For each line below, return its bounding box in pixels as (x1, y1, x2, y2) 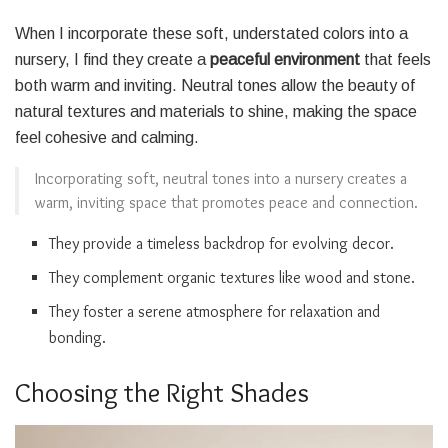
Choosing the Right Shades (15, 376, 309, 410)
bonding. (49, 328, 107, 348)
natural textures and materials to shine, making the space (15, 103, 417, 121)
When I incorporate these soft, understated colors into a (15, 25, 408, 43)
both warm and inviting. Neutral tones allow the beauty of (15, 77, 415, 95)
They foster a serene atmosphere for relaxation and (49, 302, 381, 322)
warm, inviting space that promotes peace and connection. (35, 193, 418, 213)
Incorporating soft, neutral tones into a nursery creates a (35, 169, 407, 189)
